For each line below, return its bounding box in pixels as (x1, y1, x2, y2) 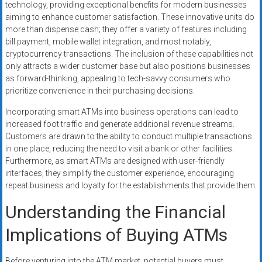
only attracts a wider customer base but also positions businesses (5, 61, 250, 71)
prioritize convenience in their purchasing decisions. (5, 86, 195, 96)
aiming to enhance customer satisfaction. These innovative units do (5, 12, 254, 22)
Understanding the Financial (5, 202, 226, 223)
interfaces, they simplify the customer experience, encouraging (5, 168, 234, 178)
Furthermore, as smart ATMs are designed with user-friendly (5, 156, 225, 166)
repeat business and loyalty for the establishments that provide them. (5, 181, 257, 191)
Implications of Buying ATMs (5, 225, 227, 246)
